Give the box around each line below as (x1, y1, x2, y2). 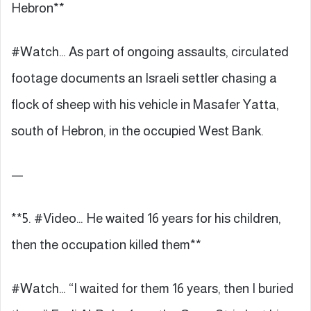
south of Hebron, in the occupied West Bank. (11, 123, 264, 138)
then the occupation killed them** (11, 237, 201, 252)
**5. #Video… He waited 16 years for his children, (11, 210, 281, 226)
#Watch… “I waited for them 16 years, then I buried (11, 280, 294, 296)
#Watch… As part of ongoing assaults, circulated (11, 44, 289, 59)
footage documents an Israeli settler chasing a (11, 70, 277, 85)
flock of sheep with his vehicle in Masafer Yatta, (11, 96, 279, 112)
